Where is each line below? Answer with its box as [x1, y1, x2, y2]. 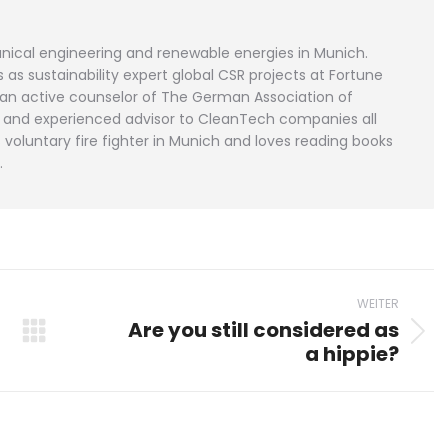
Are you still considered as [127, 316, 399, 344]
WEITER [356, 295, 399, 312]
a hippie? [304, 340, 399, 368]
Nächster [76, 331, 150, 354]
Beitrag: [76, 358, 137, 381]
